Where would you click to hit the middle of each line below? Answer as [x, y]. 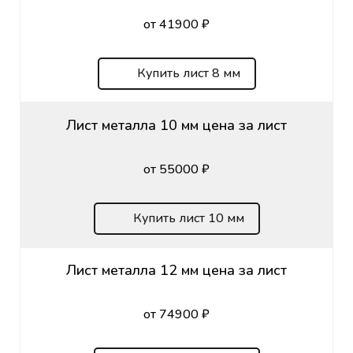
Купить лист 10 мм [188, 218]
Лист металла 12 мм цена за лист [176, 270]
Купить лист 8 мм [188, 73]
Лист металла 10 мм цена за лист [176, 125]
